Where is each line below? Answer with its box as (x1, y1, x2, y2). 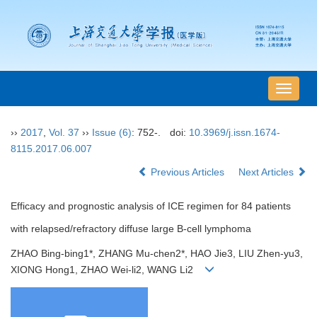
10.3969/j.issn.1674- (188, 127, 280, 139)
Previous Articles (148, 166, 227, 178)
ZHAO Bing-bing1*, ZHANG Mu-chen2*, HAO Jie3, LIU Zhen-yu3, (11, 248, 303, 260)
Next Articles (238, 166, 296, 178)
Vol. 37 (49, 127, 79, 139)
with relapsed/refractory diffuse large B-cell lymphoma (11, 223, 251, 235)
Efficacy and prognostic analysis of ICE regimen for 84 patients (11, 200, 291, 212)
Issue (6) (92, 127, 132, 139)
